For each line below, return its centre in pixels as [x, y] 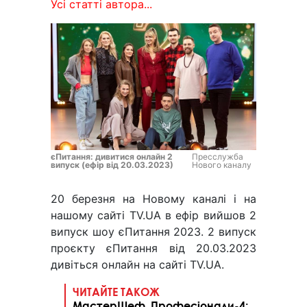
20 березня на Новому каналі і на [153, 199]
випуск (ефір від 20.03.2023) [112, 165]
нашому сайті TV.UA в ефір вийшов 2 [153, 216]
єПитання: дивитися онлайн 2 [112, 157]
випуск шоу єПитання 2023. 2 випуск [153, 232]
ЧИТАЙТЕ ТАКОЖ [116, 292]
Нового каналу [221, 165]
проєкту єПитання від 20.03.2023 [153, 248]
